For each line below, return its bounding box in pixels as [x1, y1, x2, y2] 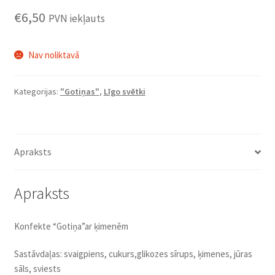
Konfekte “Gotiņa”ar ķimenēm [14, 220, 128, 232]
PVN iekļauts [48, 12, 105, 26]
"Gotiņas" [60, 86, 99, 98]
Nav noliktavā [28, 49, 79, 61]
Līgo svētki [103, 86, 145, 98]
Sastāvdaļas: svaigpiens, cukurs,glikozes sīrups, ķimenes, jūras [14, 248, 252, 260]
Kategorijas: [14, 86, 60, 98]
